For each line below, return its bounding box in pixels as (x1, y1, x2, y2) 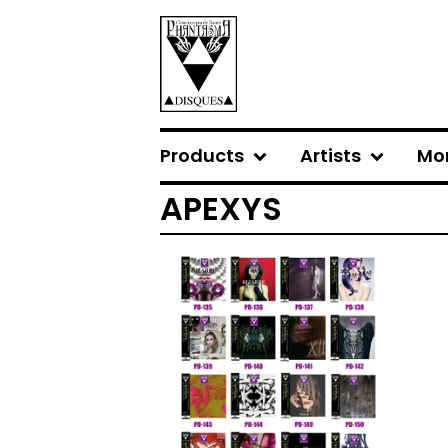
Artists (300, 143, 361, 168)
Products (160, 143, 244, 168)
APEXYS (160, 186, 282, 231)
